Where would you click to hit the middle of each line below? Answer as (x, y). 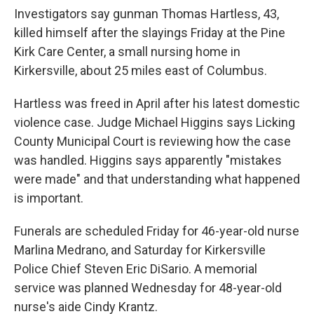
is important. (49, 198)
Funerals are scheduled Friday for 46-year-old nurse (157, 231)
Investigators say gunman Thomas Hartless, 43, (146, 14)
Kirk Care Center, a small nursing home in (127, 52)
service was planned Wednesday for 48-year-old (148, 288)
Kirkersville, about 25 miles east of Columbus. (141, 71)
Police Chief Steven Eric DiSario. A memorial (136, 269)
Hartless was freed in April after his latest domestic (157, 104)
